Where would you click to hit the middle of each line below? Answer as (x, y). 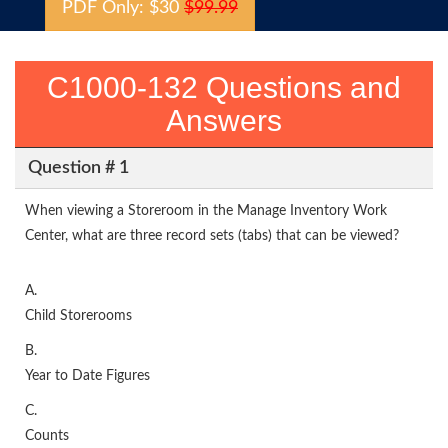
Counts (47, 436)
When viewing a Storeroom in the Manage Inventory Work (206, 211)
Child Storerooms (78, 316)
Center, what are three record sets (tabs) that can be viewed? (212, 236)
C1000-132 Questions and (224, 87)
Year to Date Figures (87, 376)
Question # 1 (78, 167)
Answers (224, 120)
